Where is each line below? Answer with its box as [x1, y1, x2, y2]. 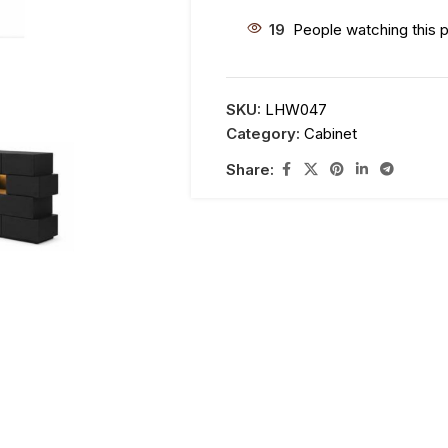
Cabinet [304, 124, 358, 143]
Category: [226, 124, 301, 143]
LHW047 [265, 100, 328, 119]
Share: [226, 159, 275, 179]
